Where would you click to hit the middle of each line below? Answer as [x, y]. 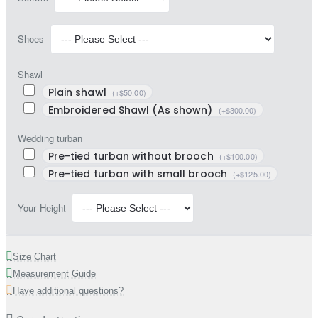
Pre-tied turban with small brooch [139, 174]
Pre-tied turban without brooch [132, 157]
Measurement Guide [54, 274]
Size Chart [34, 257]
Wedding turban [50, 138]
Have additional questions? [68, 291]
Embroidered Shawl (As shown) [132, 110]
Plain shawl [78, 93]
